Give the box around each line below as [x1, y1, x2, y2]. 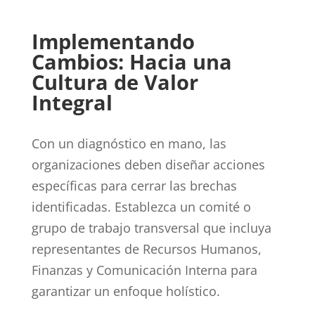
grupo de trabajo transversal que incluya [31, 219, 271, 236]
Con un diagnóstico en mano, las [31, 134, 226, 152]
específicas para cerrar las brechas [31, 176, 237, 194]
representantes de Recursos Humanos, [31, 240, 262, 257]
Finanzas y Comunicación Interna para [31, 261, 257, 278]
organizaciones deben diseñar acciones [31, 155, 265, 173]
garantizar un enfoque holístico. [31, 282, 220, 300]
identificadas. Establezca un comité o [31, 198, 251, 215]
